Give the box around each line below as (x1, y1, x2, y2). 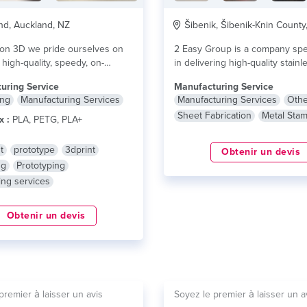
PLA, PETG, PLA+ (9, 114, 82, 125)
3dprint (64, 144, 95, 156)
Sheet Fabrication (177, 110, 251, 121)
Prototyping (16, 160, 65, 171)
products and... (174, 71, 239, 82)
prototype (13, 144, 55, 156)
